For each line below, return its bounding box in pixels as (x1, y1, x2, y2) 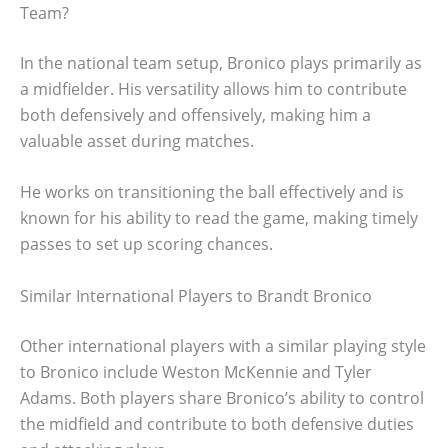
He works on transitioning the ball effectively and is (20, 181, 404, 204)
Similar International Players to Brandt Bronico (20, 284, 372, 307)
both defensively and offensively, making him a (20, 103, 371, 126)
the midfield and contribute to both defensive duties (20, 412, 414, 435)
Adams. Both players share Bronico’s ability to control (20, 386, 424, 409)
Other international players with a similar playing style (20, 334, 426, 357)
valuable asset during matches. (20, 129, 254, 152)
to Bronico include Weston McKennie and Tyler (20, 360, 372, 383)
